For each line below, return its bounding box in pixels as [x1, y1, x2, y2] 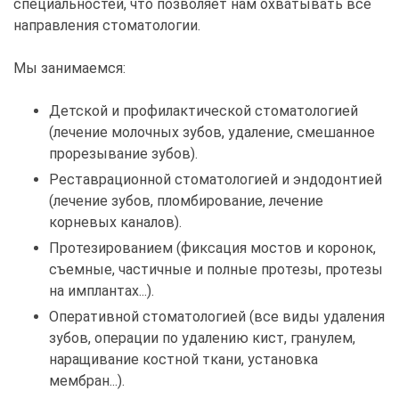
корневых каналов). [49, 214, 182, 232]
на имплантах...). [49, 282, 154, 300]
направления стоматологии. [13, 17, 200, 35]
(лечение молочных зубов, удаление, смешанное [49, 124, 375, 142]
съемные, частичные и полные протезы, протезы [49, 261, 383, 279]
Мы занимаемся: [13, 60, 126, 77]
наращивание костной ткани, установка [49, 351, 318, 369]
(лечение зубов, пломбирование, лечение [49, 192, 323, 210]
